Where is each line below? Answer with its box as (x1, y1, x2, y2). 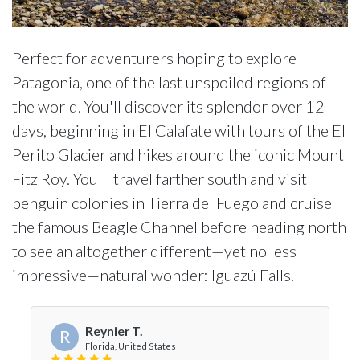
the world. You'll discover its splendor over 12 (12, 96, 325, 116)
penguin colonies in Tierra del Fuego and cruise (12, 193, 332, 212)
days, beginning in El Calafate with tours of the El (12, 121, 346, 140)
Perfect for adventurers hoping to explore (12, 48, 297, 67)
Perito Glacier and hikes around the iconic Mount (12, 145, 344, 164)
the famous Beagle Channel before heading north (12, 217, 346, 236)
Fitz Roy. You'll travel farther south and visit (12, 169, 307, 188)
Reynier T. (85, 323, 143, 338)
